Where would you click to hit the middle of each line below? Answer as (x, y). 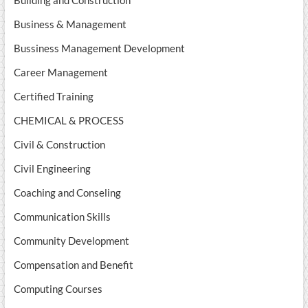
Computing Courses (58, 289)
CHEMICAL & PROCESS (68, 121)
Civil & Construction (59, 145)
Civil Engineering (52, 169)
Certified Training (53, 97)
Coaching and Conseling (67, 193)
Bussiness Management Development (99, 48)
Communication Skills (62, 217)
